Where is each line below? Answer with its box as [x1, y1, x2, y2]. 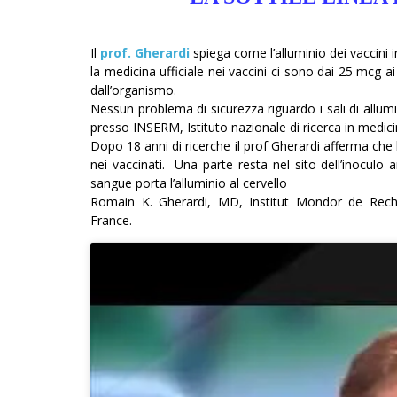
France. [90, 212, 136, 230]
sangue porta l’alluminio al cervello [90, 175, 287, 192]
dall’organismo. [90, 82, 180, 99]
